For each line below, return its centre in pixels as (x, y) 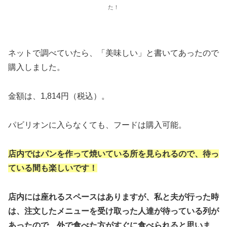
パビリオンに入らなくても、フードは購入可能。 (97, 125)
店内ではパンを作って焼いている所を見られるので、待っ (113, 154)
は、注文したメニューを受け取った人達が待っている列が (113, 211)
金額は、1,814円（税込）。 (59, 96)
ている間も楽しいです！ (53, 168)
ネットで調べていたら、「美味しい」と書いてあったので (113, 53)
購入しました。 (36, 67)
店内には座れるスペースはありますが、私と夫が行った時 (113, 197)
